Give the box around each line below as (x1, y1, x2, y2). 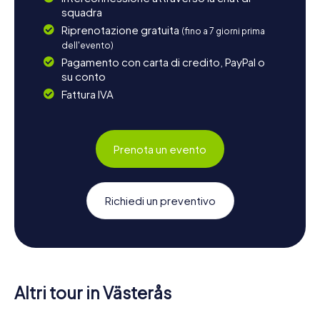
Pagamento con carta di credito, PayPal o (61, 55, 265, 69)
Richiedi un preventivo (104, 194, 216, 208)
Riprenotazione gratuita (61, 23, 181, 37)
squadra (61, 5, 102, 19)
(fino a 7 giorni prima (181, 26, 265, 37)
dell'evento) (61, 40, 114, 51)
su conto (61, 69, 106, 84)
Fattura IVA (61, 87, 114, 101)
